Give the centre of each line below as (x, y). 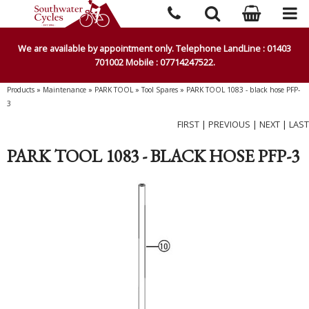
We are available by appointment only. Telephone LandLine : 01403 (154, 48)
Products (21, 90)
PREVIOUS (229, 124)
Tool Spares (160, 90)
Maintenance (64, 90)
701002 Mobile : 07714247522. (154, 62)
